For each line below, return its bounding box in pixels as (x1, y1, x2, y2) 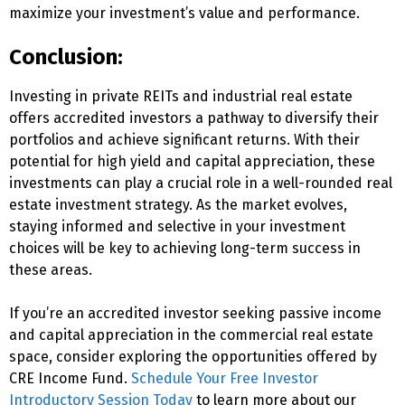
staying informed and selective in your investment (9, 218, 345, 235)
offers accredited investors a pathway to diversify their (9, 109, 379, 127)
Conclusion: (9, 44, 123, 70)
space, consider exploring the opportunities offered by (9, 348, 377, 365)
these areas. (9, 261, 92, 278)
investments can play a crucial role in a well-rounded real (9, 174, 392, 192)
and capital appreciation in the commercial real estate (9, 326, 373, 344)
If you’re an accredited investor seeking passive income (9, 305, 381, 322)
